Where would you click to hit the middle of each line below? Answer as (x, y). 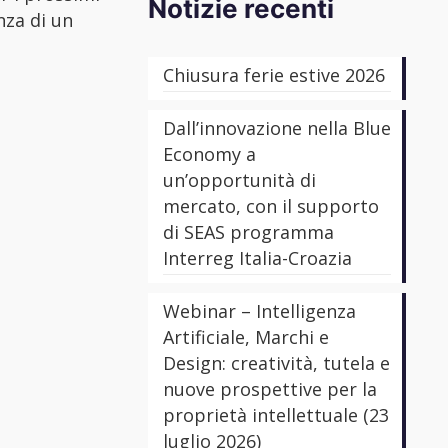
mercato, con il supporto (271, 206)
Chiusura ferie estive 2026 (274, 75)
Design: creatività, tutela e (276, 363)
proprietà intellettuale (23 (276, 415)
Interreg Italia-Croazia (257, 258)
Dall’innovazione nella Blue (277, 128)
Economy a (209, 154)
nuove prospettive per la (270, 389)
